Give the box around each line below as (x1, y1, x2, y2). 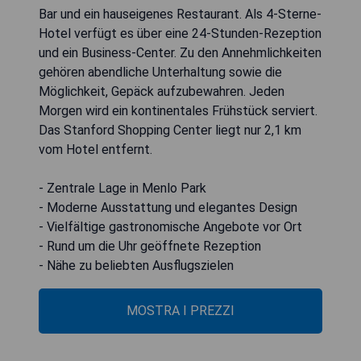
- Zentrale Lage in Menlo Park (39, 180, 206, 197)
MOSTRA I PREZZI (127, 303, 234, 319)
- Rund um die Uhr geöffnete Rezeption (39, 239, 261, 255)
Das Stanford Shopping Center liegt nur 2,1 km (39, 122, 301, 139)
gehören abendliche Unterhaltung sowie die (39, 64, 282, 81)
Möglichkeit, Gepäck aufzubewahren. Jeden (39, 84, 284, 100)
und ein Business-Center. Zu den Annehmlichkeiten (39, 45, 322, 61)
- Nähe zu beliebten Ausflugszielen (39, 258, 234, 274)
